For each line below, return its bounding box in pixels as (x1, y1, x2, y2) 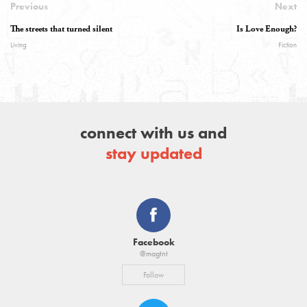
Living (10, 39, 27, 49)
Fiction (278, 39, 297, 49)
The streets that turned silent (10, 23, 112, 35)
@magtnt (139, 247, 168, 259)
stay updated (105, 142, 202, 164)
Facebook (132, 235, 175, 248)
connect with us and (80, 121, 227, 143)
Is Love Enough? (236, 23, 297, 35)
